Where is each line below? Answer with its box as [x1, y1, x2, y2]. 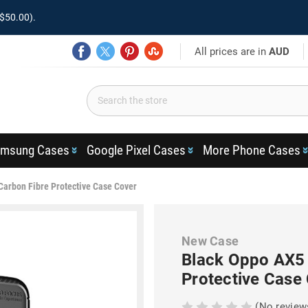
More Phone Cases [202, 142, 300, 158]
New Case [181, 234, 239, 248]
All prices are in [195, 45, 269, 58]
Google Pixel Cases [86, 142, 186, 158]
